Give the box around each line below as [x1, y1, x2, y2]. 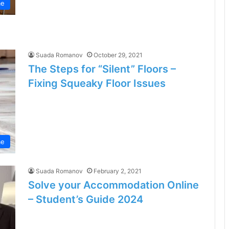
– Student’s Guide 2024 [28, 193, 143, 206]
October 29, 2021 [94, 51, 143, 59]
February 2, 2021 [94, 167, 142, 175]
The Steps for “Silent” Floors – [28, 63, 176, 76]
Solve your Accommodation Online [28, 179, 199, 192]
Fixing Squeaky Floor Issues [28, 77, 166, 90]
